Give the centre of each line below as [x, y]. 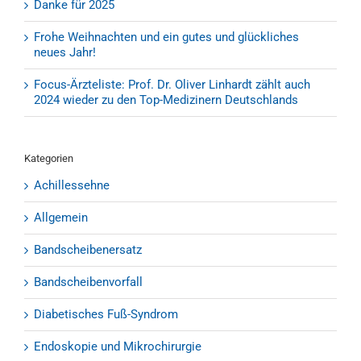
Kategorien [49, 159]
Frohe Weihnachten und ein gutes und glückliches [166, 37]
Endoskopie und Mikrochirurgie [118, 347]
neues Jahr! [65, 53]
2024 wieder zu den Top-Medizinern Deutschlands [166, 100]
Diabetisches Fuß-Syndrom [106, 315]
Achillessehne [72, 186]
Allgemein [61, 218]
